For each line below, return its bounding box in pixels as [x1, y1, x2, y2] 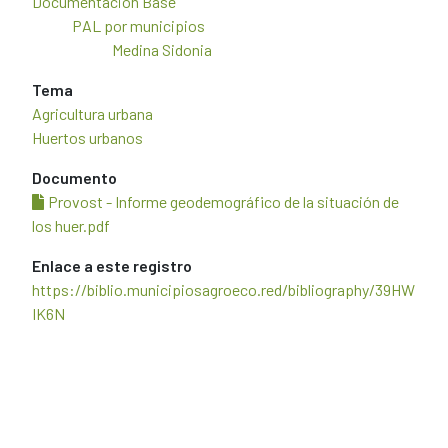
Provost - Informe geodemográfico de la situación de [48, 192, 399, 211]
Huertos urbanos [32, 128, 143, 147]
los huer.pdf [32, 216, 110, 235]
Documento [32, 168, 117, 187]
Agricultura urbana [32, 104, 153, 123]
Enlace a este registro [32, 256, 192, 275]
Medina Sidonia [112, 40, 212, 59]
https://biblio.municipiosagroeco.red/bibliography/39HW [32, 280, 415, 299]
